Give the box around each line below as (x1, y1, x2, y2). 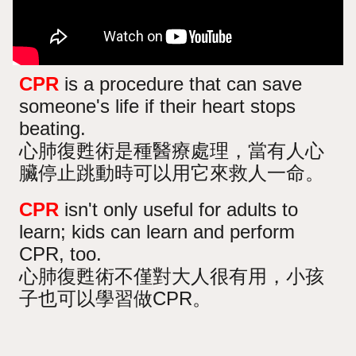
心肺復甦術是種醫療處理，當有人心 (19, 139, 325, 161)
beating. (19, 117, 87, 139)
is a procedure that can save (59, 72, 303, 95)
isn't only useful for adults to (59, 198, 299, 220)
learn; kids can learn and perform (19, 220, 296, 242)
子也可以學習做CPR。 (19, 287, 212, 309)
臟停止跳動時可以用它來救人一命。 (19, 161, 325, 184)
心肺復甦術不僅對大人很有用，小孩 (19, 265, 325, 287)
